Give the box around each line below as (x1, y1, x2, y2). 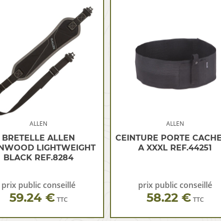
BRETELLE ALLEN (2, 133, 75, 143)
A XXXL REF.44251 (138, 143, 212, 152)
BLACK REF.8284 (3, 153, 74, 162)
